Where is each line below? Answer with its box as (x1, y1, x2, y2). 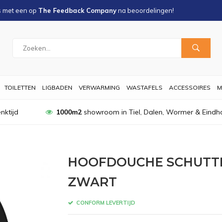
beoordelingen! (127, 6, 174, 14)
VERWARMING (79, 84, 120, 91)
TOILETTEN (4, 84, 36, 91)
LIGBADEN (42, 84, 72, 91)
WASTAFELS (126, 84, 163, 91)
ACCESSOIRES (169, 84, 211, 91)
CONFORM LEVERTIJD (74, 199, 135, 206)
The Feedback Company (38, 6, 116, 14)
